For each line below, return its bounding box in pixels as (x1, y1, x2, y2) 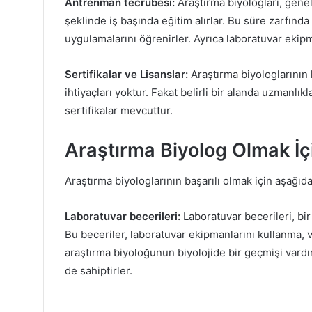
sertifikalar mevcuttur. (65, 103, 173, 117)
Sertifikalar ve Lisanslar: (65, 67, 188, 81)
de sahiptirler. (65, 264, 132, 278)
